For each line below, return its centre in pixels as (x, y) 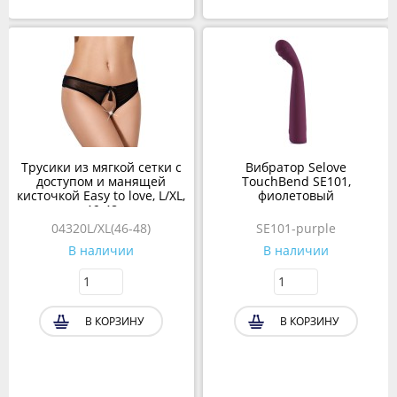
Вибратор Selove (296, 167)
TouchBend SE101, (296, 182)
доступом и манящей (101, 182)
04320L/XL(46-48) (101, 229)
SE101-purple (296, 229)
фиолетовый (296, 196)
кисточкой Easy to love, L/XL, (101, 196)
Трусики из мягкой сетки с (101, 167)
